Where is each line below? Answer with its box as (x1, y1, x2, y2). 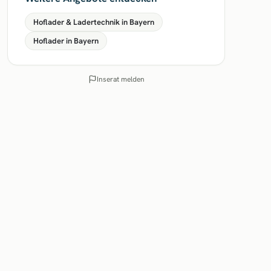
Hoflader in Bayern (33, 36, 99, 46)
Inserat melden (96, 74, 145, 84)
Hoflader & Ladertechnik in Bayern (33, 17, 154, 27)
